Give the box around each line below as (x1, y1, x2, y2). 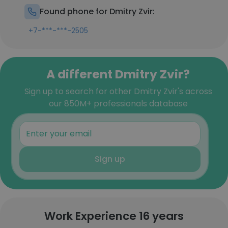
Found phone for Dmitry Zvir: (40, 6, 155, 17)
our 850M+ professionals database (48, 98, 188, 109)
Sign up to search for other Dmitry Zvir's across (24, 85, 212, 97)
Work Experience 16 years (44, 208, 184, 224)
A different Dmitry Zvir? (46, 66, 190, 82)
